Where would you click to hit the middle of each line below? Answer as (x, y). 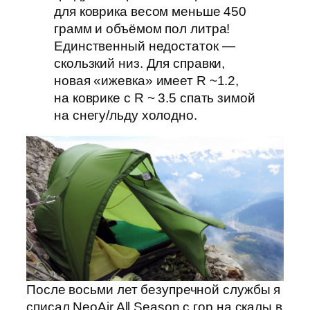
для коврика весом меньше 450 (151, 11)
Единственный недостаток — (145, 46)
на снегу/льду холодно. (126, 115)
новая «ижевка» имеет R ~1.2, (147, 80)
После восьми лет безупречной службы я (154, 290)
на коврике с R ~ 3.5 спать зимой (155, 98)
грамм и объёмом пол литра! (142, 28)
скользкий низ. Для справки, (140, 63)
